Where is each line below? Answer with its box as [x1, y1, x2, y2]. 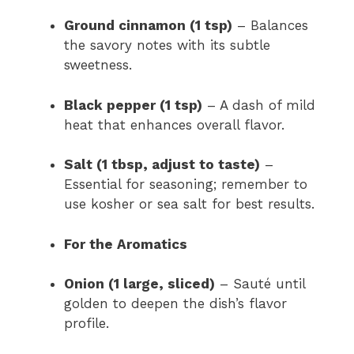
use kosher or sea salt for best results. [64, 196, 314, 212]
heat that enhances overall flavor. [64, 116, 284, 133]
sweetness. [64, 57, 132, 73]
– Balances [232, 17, 308, 33]
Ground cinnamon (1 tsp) [64, 17, 232, 33]
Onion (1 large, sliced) [64, 276, 215, 292]
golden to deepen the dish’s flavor [64, 296, 287, 311]
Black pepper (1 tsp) [64, 96, 202, 113]
